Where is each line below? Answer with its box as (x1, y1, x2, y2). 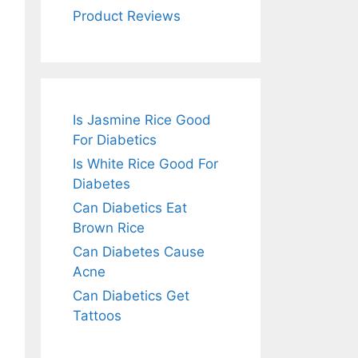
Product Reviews (73, 8, 181, 24)
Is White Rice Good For (73, 156, 218, 172)
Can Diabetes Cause (73, 244, 205, 260)
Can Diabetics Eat (73, 200, 187, 216)
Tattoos (73, 308, 121, 324)
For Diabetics (73, 132, 157, 148)
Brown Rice (73, 220, 145, 236)
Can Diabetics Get (73, 288, 189, 304)
